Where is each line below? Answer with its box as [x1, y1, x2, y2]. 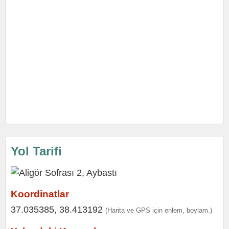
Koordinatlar [11, 189, 69, 199]
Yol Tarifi [11, 144, 62, 158]
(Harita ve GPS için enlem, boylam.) [105, 207, 212, 214]
